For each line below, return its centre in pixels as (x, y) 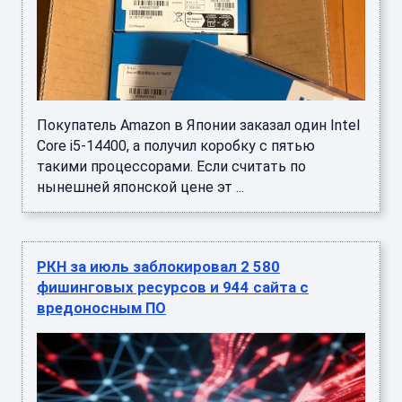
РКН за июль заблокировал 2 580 (158, 266)
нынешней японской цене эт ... (140, 187)
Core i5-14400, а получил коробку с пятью (176, 145)
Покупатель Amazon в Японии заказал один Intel (198, 125)
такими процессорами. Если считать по (171, 166)
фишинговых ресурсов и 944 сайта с (173, 287)
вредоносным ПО (101, 307)
